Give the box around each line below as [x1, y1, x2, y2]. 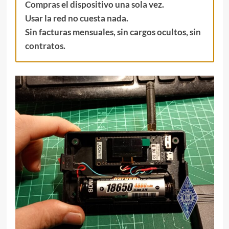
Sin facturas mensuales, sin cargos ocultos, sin [25, 27, 201, 38]
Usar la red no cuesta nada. [25, 13, 128, 24]
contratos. [25, 40, 65, 52]
